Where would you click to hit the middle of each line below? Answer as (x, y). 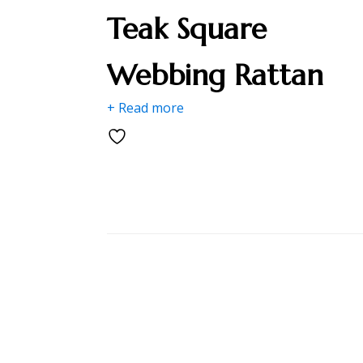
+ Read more (145, 108)
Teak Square (187, 29)
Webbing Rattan (215, 75)
